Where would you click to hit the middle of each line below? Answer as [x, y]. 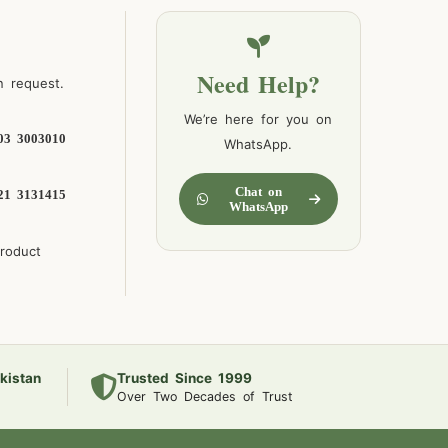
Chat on [258, 192]
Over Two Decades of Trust [205, 397]
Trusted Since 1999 [185, 378]
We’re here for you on [258, 119]
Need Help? [258, 84]
